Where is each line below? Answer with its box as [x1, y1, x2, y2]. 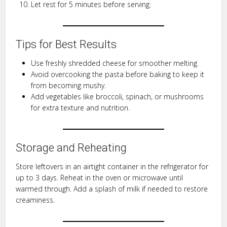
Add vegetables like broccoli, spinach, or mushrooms [31, 91, 204, 101]
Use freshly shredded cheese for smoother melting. [31, 58, 199, 68]
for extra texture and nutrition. [31, 102, 130, 112]
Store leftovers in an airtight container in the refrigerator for [16, 161, 209, 171]
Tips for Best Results [16, 37, 117, 51]
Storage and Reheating [16, 141, 127, 154]
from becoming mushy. [31, 80, 106, 90]
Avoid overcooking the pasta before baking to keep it [31, 69, 205, 79]
